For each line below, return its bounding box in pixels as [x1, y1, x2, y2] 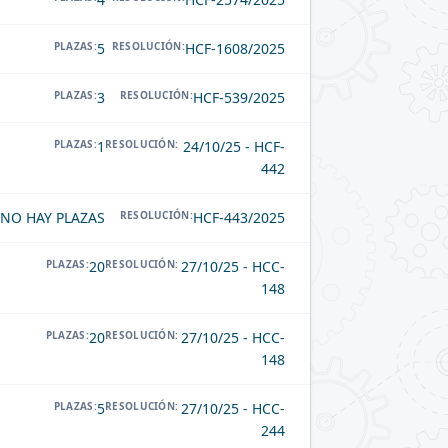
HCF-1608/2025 [185, 39, 285, 59]
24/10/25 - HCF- [183, 137, 285, 157]
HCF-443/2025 [193, 208, 285, 228]
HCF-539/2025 [193, 88, 285, 108]
